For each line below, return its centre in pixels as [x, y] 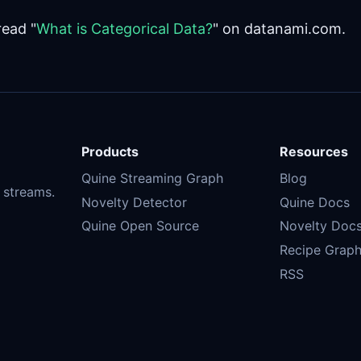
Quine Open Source [140, 226]
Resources [314, 152]
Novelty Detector [134, 202]
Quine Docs [315, 202]
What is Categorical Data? [124, 29]
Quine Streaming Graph [152, 178]
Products [110, 152]
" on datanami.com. [279, 29]
